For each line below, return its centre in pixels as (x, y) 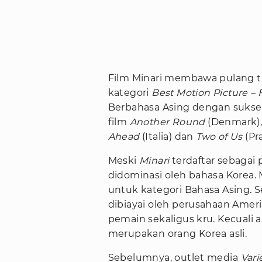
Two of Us (219, 137)
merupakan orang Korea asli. (179, 234)
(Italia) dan (168, 137)
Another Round (169, 122)
